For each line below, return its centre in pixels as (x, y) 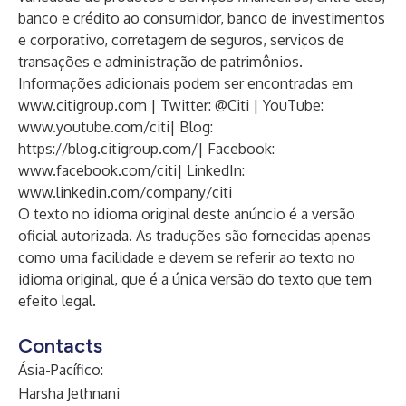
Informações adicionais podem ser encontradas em (185, 83)
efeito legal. (57, 301)
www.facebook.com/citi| (101, 170)
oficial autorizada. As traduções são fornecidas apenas (194, 236)
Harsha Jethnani (69, 393)
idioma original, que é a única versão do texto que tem (195, 279)
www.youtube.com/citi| (97, 127)
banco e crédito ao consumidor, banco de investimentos (202, 18)
